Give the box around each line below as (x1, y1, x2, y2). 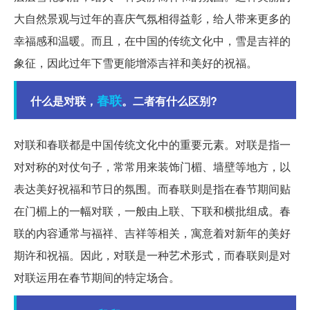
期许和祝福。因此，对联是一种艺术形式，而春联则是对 (14, 247, 291, 264)
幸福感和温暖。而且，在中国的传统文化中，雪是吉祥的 (14, 33, 291, 49)
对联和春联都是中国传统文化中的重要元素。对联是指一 (14, 136, 291, 153)
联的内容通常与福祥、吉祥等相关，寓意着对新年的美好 (14, 225, 291, 241)
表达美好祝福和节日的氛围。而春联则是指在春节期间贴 (14, 181, 291, 197)
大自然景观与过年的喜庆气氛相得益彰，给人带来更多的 (14, 10, 291, 27)
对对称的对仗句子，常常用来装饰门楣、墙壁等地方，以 (14, 158, 291, 175)
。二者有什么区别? (122, 93, 217, 109)
